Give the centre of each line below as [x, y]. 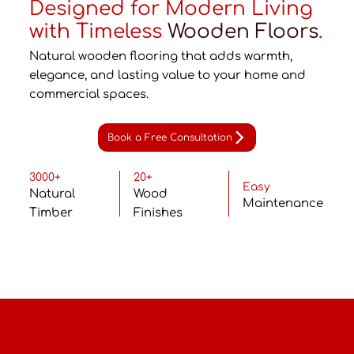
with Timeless [98, 31]
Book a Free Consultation [170, 138]
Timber [51, 213]
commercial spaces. [88, 95]
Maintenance [282, 204]
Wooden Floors [243, 31]
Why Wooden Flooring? [83, 333]
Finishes [158, 213]
